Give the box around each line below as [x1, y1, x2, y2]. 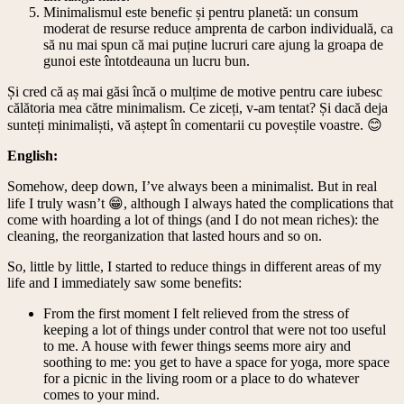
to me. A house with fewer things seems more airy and [43, 338, 351, 353]
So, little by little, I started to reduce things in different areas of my [7, 259, 381, 274]
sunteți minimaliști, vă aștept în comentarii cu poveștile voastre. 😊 [7, 117, 382, 133]
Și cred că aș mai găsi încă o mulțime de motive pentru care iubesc [7, 84, 382, 99]
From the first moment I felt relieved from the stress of [43, 306, 349, 321]
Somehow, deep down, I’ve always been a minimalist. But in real [7, 179, 377, 194]
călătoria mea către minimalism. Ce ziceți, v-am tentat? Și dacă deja [7, 100, 388, 115]
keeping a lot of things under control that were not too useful [43, 322, 386, 337]
